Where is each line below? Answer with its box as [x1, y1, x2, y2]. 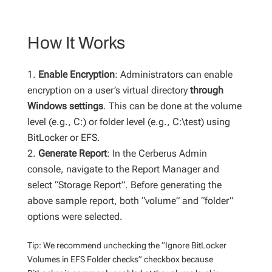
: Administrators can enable [114, 68, 233, 80]
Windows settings [27, 100, 103, 112]
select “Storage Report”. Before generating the [27, 178, 222, 191]
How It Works [27, 33, 125, 52]
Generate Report [38, 147, 107, 159]
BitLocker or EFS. [27, 131, 100, 143]
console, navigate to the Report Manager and [27, 163, 219, 175]
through [189, 84, 223, 96]
